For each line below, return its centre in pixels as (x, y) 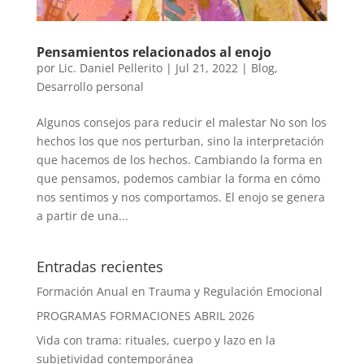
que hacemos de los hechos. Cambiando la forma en (179, 160)
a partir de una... (82, 216)
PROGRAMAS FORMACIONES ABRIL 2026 (145, 316)
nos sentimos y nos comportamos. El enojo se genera (180, 197)
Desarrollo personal (90, 87)
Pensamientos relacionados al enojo (154, 52)
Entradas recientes (100, 267)
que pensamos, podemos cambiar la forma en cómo (178, 179)
